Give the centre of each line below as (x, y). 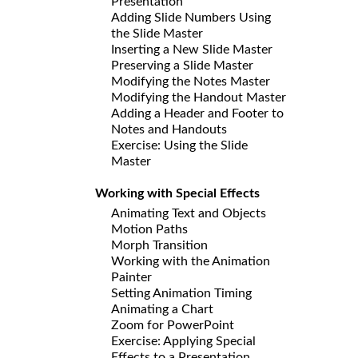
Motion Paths (149, 229)
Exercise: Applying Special (183, 341)
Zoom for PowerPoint (173, 325)
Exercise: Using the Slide (179, 145)
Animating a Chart (162, 309)
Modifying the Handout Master (199, 97)
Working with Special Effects (177, 193)
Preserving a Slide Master (182, 65)
